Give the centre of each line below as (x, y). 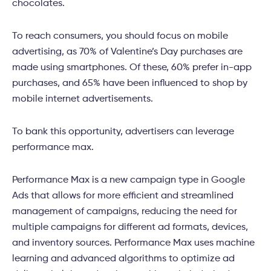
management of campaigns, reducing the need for (125, 212)
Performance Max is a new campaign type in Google (129, 181)
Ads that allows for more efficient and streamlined (123, 196)
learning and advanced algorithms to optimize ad (123, 259)
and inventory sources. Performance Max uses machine (133, 243)
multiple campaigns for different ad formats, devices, (130, 228)
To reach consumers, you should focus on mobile (120, 37)
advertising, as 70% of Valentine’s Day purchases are (127, 52)
